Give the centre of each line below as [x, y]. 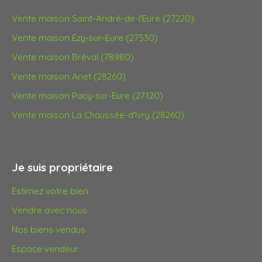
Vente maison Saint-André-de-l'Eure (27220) [103, 18]
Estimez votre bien [50, 191]
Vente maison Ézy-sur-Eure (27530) [85, 38]
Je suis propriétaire [62, 168]
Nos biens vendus [49, 230]
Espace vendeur [45, 249]
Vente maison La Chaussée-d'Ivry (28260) [98, 115]
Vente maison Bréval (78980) [73, 57]
